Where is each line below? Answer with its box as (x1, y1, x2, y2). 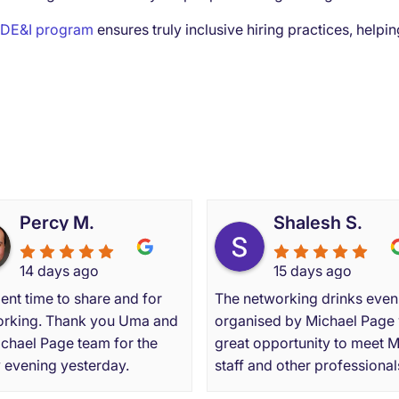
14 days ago (20, 261, 99, 280)
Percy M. (20, 211, 94, 233)
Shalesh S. (273, 211, 362, 233)
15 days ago (273, 261, 352, 280)
